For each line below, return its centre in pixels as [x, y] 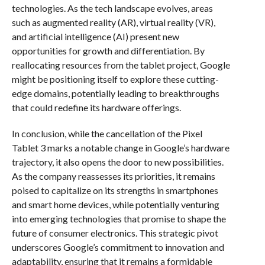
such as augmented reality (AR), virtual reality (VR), [113, 22]
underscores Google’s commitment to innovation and [118, 247]
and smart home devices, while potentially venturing [115, 204]
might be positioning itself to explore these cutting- [115, 79]
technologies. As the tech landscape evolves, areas [112, 8]
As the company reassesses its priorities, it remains [113, 176]
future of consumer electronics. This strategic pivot [115, 232]
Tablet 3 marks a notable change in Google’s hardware [120, 147]
